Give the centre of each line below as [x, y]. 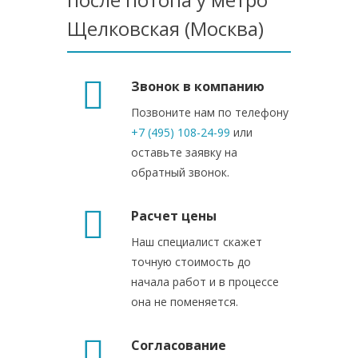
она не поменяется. [185, 302]
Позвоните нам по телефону [210, 112]
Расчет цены [174, 216]
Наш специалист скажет [197, 242]
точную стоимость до [191, 262]
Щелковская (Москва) [165, 28]
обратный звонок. [180, 172]
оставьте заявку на [184, 152]
